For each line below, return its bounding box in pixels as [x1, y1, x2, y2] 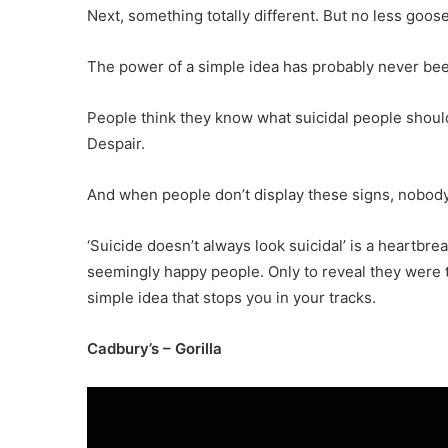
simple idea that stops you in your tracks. [87, 288, 376, 308]
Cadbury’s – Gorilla [87, 339, 222, 359]
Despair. [87, 134, 145, 154]
